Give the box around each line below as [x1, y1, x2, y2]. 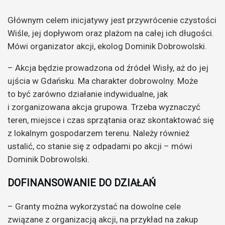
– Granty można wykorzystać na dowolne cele [8, 201, 181, 211]
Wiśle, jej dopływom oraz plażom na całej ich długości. [8, 28, 214, 38]
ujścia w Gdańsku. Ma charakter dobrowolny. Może [8, 75, 198, 86]
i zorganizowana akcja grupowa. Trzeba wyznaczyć [8, 101, 200, 112]
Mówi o [8, 41, 35, 51]
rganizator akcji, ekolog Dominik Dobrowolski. [35, 41, 207, 51]
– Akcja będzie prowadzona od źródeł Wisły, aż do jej [8, 62, 208, 73]
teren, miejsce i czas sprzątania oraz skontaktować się [8, 115, 214, 125]
